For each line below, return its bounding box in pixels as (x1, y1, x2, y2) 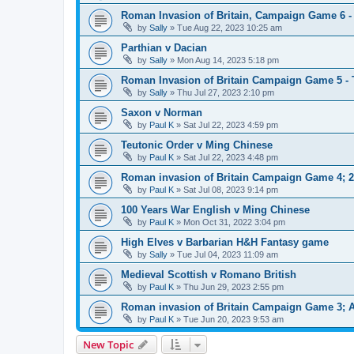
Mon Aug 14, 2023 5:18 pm (177, 55, 279, 65)
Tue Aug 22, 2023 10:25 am (177, 22, 282, 32)
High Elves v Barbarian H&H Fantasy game (121, 235, 329, 248)
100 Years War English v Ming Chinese (121, 203, 310, 216)
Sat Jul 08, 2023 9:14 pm (183, 184, 278, 194)
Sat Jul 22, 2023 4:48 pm (183, 152, 278, 162)
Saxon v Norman (121, 106, 202, 119)
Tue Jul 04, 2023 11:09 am (177, 249, 278, 259)
